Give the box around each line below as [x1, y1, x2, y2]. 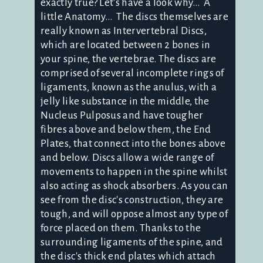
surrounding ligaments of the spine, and [41, 236, 223, 248]
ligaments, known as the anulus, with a [41, 81, 217, 93]
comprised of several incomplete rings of [41, 67, 224, 79]
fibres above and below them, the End [41, 123, 211, 135]
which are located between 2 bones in [41, 39, 211, 50]
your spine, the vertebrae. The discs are [41, 53, 217, 65]
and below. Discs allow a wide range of [41, 151, 214, 163]
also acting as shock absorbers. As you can [41, 180, 228, 191]
